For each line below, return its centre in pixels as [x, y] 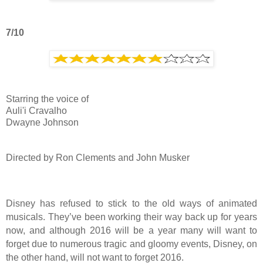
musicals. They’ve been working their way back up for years [131, 217]
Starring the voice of [47, 99]
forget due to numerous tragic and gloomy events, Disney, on [131, 244]
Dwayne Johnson [42, 123]
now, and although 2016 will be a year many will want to [131, 231]
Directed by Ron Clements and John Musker [98, 158]
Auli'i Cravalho [36, 111]
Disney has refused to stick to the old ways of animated [131, 204]
